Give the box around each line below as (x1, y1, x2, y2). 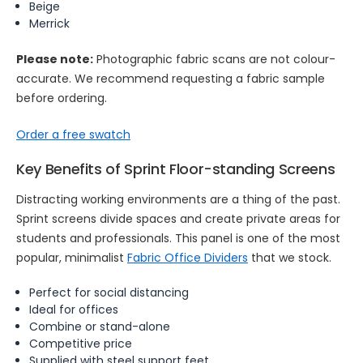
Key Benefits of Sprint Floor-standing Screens (15, 159, 335, 179)
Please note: (15, 51, 93, 67)
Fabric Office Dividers (126, 250, 248, 266)
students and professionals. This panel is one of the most (15, 230, 340, 246)
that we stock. (247, 250, 331, 266)
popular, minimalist (15, 250, 127, 266)
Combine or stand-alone (29, 318, 171, 335)
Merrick (29, 15, 70, 32)
